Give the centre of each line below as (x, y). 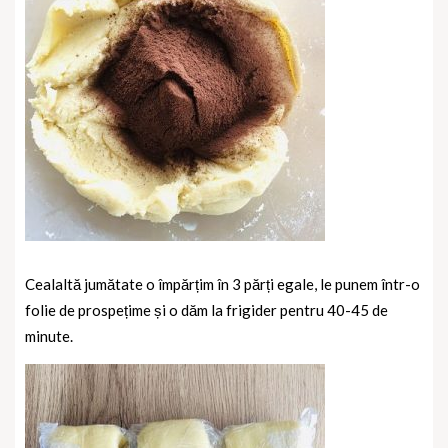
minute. (49, 335)
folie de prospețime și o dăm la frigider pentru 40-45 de (206, 309)
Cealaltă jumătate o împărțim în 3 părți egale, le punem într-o (222, 283)
